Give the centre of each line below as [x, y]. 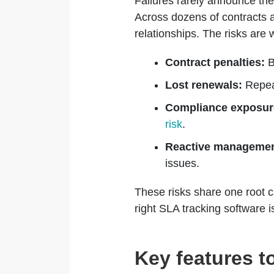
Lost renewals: [204, 85]
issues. [183, 163]
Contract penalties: [215, 62]
